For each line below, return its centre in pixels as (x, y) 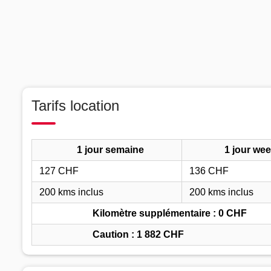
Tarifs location (75, 105)
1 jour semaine (110, 149)
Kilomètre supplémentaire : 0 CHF (170, 213)
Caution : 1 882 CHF (138, 234)
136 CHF (209, 171)
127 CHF (59, 171)
